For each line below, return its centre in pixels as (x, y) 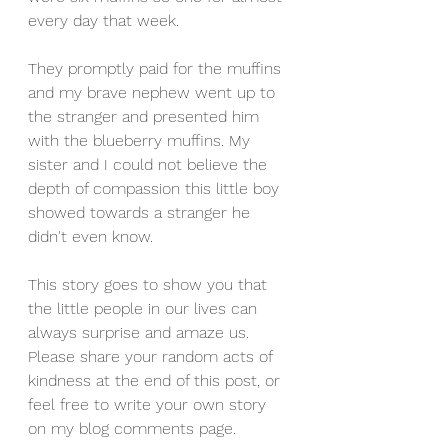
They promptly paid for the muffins (157, 68)
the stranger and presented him (146, 116)
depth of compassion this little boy (156, 188)
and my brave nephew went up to (154, 92)
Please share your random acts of (152, 356)
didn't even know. (93, 236)
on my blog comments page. (134, 428)
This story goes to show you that (150, 284)
